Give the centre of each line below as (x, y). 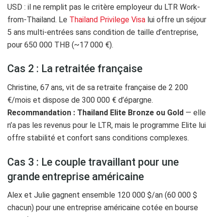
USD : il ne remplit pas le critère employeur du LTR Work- (104, 7)
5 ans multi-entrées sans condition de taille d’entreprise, (103, 32)
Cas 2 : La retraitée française (75, 69)
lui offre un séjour (176, 19)
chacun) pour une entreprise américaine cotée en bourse (103, 208)
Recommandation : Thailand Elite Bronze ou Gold (95, 113)
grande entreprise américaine (76, 176)
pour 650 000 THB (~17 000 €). (60, 45)
